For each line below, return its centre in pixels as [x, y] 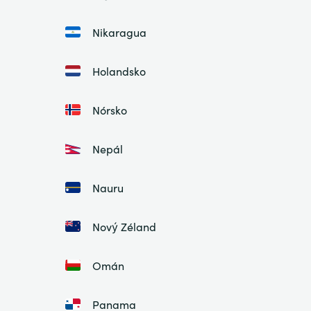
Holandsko [119, 70]
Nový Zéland [124, 226]
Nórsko [109, 109]
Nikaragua [119, 32]
